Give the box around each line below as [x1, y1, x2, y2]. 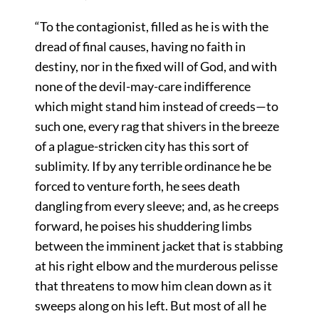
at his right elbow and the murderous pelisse [34, 258, 278, 274]
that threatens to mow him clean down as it [34, 278, 272, 294]
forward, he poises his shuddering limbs [34, 218, 252, 234]
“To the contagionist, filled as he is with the [34, 19, 268, 35]
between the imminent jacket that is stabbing [34, 238, 283, 254]
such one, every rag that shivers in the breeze [34, 118, 279, 135]
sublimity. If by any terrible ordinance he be [34, 158, 271, 174]
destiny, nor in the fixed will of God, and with [34, 58, 277, 75]
